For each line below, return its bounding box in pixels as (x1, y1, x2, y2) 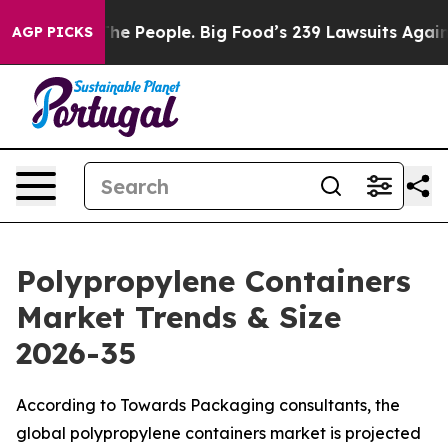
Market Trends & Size (16, 298, 341, 336)
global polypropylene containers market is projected (16, 423, 421, 443)
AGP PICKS (12, 23, 93, 41)
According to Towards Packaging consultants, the (16, 395, 400, 415)
